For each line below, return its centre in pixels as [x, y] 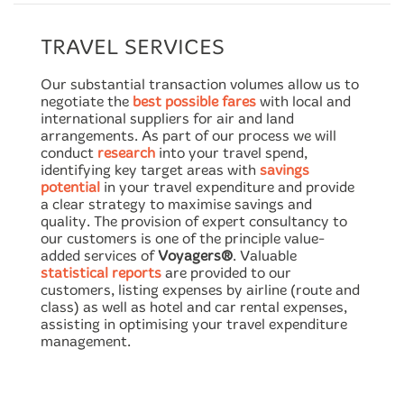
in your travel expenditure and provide [227, 187]
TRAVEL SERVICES [133, 46]
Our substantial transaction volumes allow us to [200, 84]
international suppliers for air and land [167, 118]
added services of [99, 255]
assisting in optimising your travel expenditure [194, 324]
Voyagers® [195, 255]
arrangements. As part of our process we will [188, 135]
